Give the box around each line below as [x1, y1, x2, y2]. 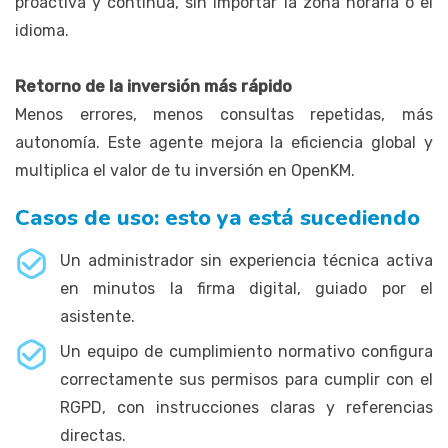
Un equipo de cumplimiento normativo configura [60, 341, 433, 361]
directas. [60, 425, 126, 445]
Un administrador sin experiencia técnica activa [60, 250, 433, 270]
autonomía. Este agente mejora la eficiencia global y [15, 132, 433, 152]
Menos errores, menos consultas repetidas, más [15, 104, 433, 124]
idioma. [15, 20, 69, 40]
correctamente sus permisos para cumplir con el [60, 369, 433, 389]
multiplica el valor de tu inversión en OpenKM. [15, 160, 355, 180]
